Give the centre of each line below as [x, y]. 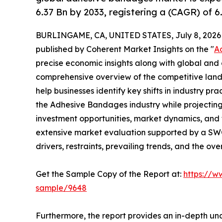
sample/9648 [61, 188]
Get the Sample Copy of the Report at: [110, 174]
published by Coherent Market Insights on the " [125, 49]
